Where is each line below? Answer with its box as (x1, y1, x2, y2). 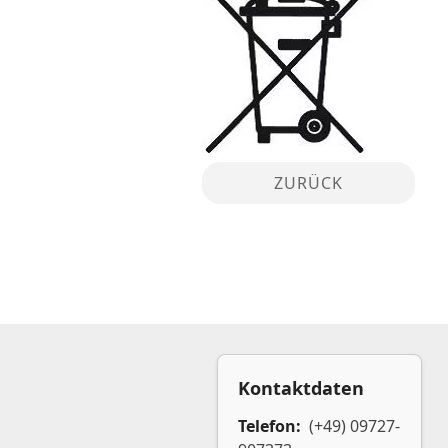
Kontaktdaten (238, 376, 364, 400)
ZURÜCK (273, 172, 343, 194)
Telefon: (238, 415, 305, 437)
